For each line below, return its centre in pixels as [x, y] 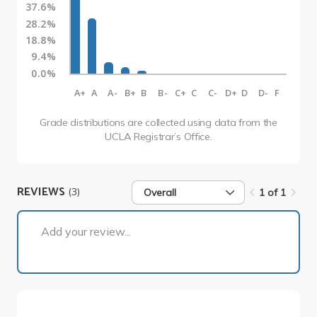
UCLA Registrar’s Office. [158, 136]
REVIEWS [42, 192]
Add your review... [86, 231]
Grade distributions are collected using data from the [158, 122]
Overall [160, 192]
